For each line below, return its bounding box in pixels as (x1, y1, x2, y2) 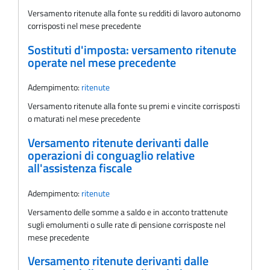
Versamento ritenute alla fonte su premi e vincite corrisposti (28, 99, 240, 113)
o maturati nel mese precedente (28, 112, 140, 125)
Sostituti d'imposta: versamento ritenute (28, 40, 236, 59)
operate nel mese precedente (28, 53, 176, 72)
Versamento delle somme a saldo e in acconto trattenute (28, 205, 228, 218)
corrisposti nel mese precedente (28, 19, 141, 32)
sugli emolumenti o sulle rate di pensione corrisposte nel (28, 218, 225, 231)
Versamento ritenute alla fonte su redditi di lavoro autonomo (28, 6, 240, 19)
